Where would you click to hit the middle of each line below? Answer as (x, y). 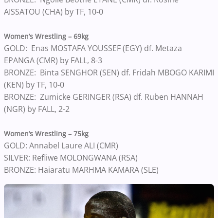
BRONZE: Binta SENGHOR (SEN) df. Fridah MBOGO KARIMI (109, 73)
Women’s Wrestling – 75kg (46, 134)
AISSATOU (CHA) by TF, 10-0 (54, 12)
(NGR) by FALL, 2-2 (38, 109)
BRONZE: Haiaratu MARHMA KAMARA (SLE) (81, 170)
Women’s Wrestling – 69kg (46, 36)
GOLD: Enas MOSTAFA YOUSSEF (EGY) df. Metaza (93, 48)
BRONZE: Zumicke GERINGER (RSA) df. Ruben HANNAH (104, 97)
